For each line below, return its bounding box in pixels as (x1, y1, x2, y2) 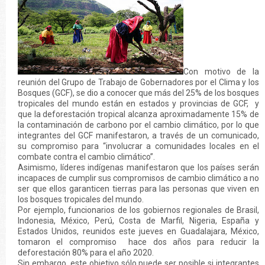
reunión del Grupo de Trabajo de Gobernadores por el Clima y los (18, 77, 259, 88)
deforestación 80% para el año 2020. (18, 248, 154, 258)
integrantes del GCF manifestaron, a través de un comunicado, (18, 131, 259, 141)
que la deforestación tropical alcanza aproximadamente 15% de (18, 109, 259, 119)
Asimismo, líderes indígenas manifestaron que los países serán (18, 163, 259, 173)
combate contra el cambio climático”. (18, 152, 157, 162)
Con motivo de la (183, 67, 259, 77)
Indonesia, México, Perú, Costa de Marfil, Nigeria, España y (18, 216, 259, 226)
